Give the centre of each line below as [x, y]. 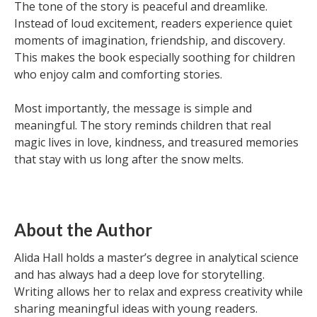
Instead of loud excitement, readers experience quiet [153, 23]
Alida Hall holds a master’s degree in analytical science [156, 258]
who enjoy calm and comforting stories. [118, 74]
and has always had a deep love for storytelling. [139, 275]
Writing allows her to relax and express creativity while [158, 292]
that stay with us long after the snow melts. [129, 159]
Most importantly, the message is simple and [133, 108]
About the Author [83, 230]
